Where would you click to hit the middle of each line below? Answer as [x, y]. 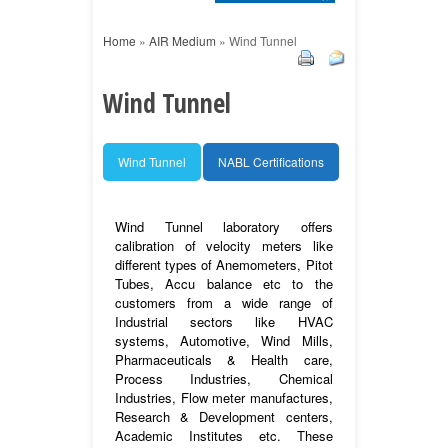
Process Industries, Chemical [224, 378]
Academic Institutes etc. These [224, 435]
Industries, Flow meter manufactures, [224, 397]
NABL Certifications [271, 161]
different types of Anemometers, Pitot [224, 264]
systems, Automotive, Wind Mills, [224, 340]
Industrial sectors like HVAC [224, 321]
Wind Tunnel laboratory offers [224, 226]
